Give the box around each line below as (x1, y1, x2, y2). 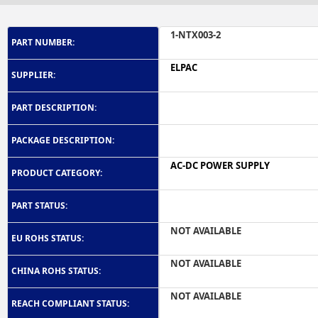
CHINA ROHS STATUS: (11, 265, 101, 277)
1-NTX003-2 (170, 28, 221, 41)
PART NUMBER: (11, 36, 75, 48)
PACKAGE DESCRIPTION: (11, 134, 114, 146)
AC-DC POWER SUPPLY (170, 159, 270, 172)
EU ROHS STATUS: (11, 232, 84, 244)
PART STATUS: (11, 199, 67, 212)
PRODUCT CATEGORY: (11, 167, 102, 179)
